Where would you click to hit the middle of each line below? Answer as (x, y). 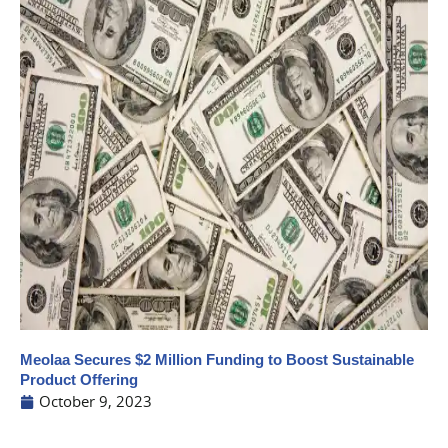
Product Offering (79, 380)
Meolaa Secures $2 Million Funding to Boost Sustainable (217, 360)
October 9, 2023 (95, 401)
